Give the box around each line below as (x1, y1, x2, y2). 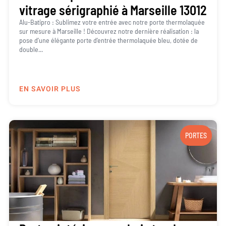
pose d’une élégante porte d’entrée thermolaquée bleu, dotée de (19, 36, 198, 45)
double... (19, 45, 43, 54)
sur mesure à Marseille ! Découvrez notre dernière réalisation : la (19, 27, 199, 36)
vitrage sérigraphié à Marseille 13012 (19, 2, 207, 18)
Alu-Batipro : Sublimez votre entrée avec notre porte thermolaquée (19, 18, 205, 27)
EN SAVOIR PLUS (19, 83, 81, 94)
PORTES (185, 131, 207, 140)
